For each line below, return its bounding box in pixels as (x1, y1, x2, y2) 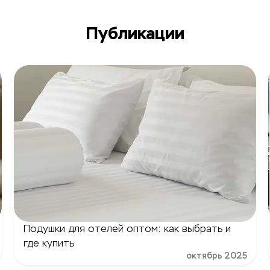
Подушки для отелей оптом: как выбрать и (23, 223, 231, 234)
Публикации (86, 22, 184, 44)
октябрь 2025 (186, 251, 248, 261)
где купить (23, 237, 74, 249)
